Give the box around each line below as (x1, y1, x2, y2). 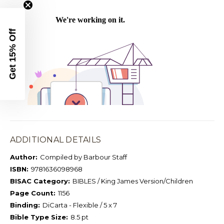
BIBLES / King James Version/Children (72, 176, 193, 185)
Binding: (9, 200, 40, 209)
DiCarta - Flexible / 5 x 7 (42, 200, 117, 209)
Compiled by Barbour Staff (39, 152, 127, 161)
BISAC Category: (9, 176, 70, 185)
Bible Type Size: (9, 212, 68, 221)
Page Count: (9, 188, 55, 197)
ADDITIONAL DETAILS (9, 134, 101, 144)
